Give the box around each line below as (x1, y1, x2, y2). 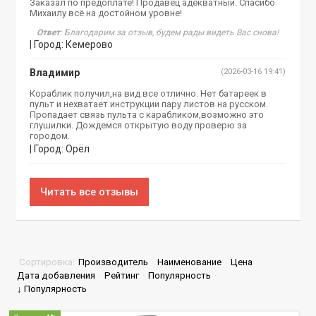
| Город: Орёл (30, 143, 90, 154)
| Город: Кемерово (30, 39, 114, 50)
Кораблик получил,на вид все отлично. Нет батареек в (30, 88, 267, 99)
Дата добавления (17, 270, 96, 281)
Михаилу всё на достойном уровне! (30, 8, 183, 18)
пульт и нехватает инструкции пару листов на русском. (30, 99, 269, 109)
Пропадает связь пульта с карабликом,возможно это (30, 109, 265, 120)
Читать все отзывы (40, 186, 139, 198)
